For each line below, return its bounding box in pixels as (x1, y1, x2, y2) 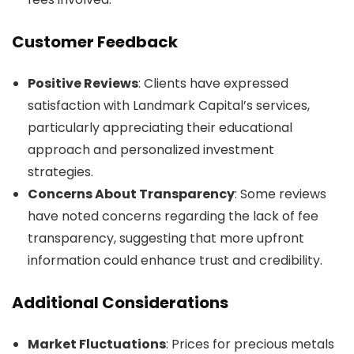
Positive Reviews (28, 73, 138, 92)
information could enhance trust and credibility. (28, 250, 322, 269)
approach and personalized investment (28, 140, 274, 159)
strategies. (28, 162, 93, 181)
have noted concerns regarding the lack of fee (28, 206, 318, 225)
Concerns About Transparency (28, 184, 235, 203)
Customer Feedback (12, 30, 178, 53)
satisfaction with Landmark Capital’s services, (28, 96, 310, 115)
